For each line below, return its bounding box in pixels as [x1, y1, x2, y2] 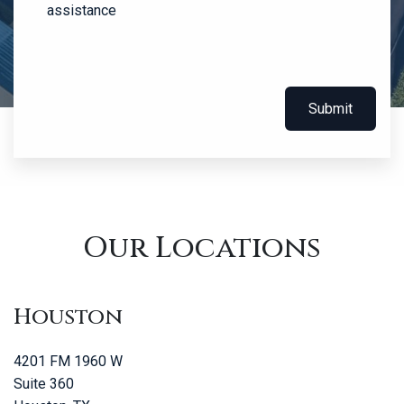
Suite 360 [14, 375, 74, 392]
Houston [14, 302, 123, 332]
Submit [308, 100, 353, 117]
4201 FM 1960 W [14, 353, 123, 370]
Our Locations [83, 228, 321, 268]
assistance [47, 2, 116, 19]
